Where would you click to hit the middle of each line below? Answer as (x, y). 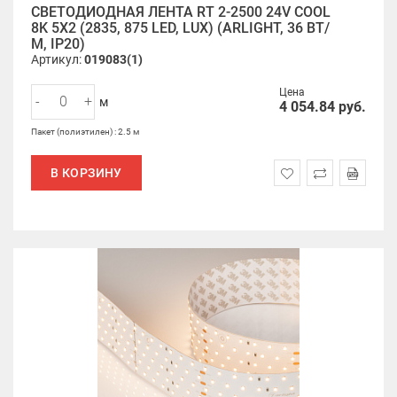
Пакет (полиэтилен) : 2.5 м (85, 132)
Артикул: (58, 59)
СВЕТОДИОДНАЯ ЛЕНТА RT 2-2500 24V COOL (181, 12)
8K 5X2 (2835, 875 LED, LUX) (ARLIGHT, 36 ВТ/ (180, 28)
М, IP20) (58, 44)
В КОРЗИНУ (86, 173)
